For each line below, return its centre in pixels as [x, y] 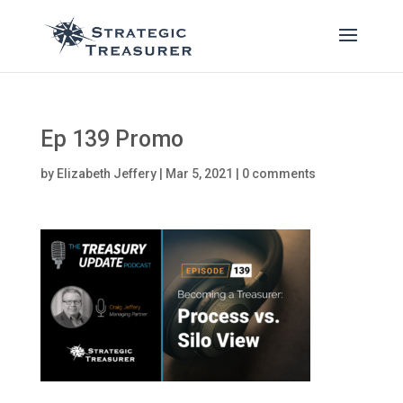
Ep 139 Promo [112, 139]
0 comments [278, 174]
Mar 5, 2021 [199, 174]
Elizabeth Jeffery [106, 174]
